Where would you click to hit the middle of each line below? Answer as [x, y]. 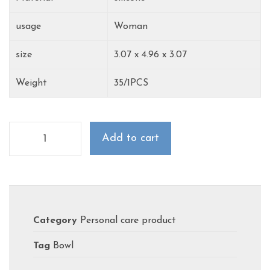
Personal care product [128, 221]
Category [55, 221]
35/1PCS [131, 83]
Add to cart [130, 138]
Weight [31, 83]
